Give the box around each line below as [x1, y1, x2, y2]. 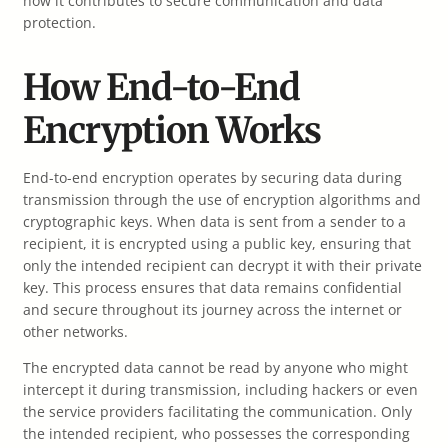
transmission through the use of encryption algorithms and [23, 190, 421, 209]
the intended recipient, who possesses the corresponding [23, 424, 410, 443]
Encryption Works [23, 108, 321, 153]
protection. [23, 13, 96, 32]
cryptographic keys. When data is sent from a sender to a [23, 212, 406, 231]
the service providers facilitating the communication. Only [23, 402, 412, 421]
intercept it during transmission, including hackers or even [23, 380, 418, 399]
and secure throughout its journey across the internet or [23, 300, 402, 319]
